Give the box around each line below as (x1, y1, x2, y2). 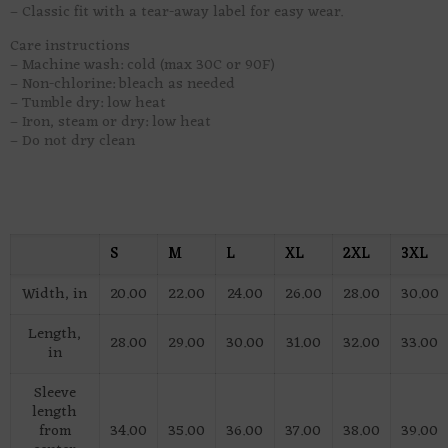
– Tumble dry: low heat (9, 89, 166, 117)
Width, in (22, 280, 88, 308)
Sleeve (33, 379, 76, 407)
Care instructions (9, 32, 130, 60)
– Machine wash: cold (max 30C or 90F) (9, 51, 275, 79)
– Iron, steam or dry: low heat (9, 108, 211, 136)
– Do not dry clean (9, 127, 135, 155)
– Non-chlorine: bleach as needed (9, 70, 235, 98)
